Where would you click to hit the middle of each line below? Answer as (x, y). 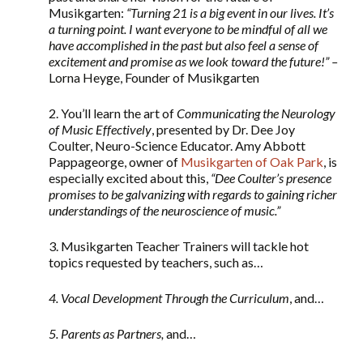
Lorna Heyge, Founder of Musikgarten (154, 78)
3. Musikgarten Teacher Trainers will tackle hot (179, 246)
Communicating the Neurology (256, 113)
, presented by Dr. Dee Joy (223, 130)
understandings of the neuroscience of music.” (164, 211)
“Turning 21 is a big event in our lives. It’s (230, 13)
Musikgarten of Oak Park (252, 162)
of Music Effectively (100, 130)
